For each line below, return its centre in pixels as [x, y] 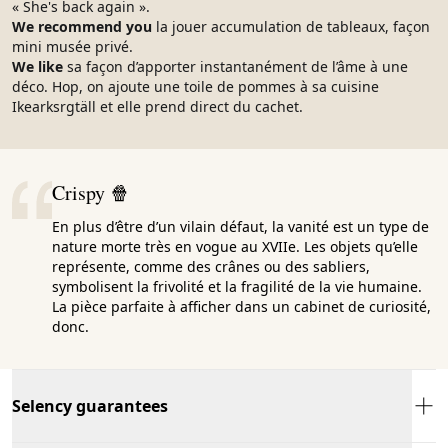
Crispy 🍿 [91, 192]
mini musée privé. [72, 46]
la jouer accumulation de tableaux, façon [293, 26]
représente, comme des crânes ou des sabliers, [211, 266]
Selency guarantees [90, 405]
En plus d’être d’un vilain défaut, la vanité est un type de [240, 226]
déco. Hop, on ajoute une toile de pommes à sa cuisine [195, 86]
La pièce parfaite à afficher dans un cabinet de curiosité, [241, 306]
